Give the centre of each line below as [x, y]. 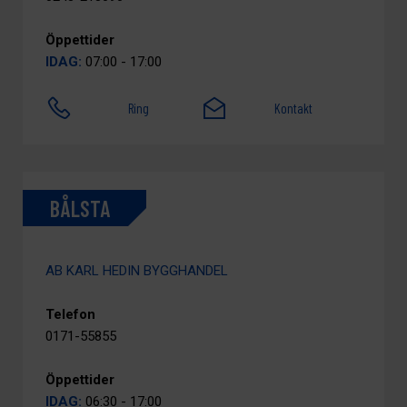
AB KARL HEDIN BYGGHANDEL [137, 271]
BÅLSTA [80, 208]
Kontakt [294, 108]
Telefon [70, 314]
